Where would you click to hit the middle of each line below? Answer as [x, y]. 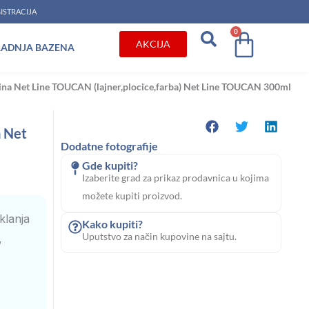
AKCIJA [153, 43]
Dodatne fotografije [110, 146]
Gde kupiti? [110, 166]
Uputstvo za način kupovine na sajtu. [160, 237]
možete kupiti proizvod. [132, 196]
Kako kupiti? [113, 224]
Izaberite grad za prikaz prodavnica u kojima [176, 178]
